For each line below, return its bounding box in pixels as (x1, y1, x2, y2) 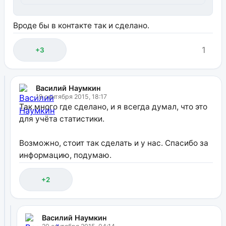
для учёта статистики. (19, 114, 104, 124)
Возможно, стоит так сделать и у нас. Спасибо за (19, 138, 208, 148)
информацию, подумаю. (19, 150, 111, 160)
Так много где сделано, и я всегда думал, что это (19, 102, 207, 112)
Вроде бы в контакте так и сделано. (13, 21, 149, 31)
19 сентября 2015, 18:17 (35, 93, 107, 101)
